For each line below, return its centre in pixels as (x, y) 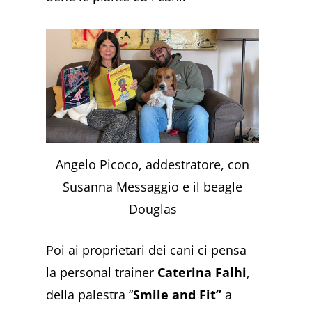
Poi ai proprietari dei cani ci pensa (147, 250)
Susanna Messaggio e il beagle (153, 187)
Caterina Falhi (202, 273)
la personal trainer (102, 273)
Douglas (153, 209)
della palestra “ (90, 295)
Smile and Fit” (178, 295)
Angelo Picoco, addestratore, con (153, 165)
